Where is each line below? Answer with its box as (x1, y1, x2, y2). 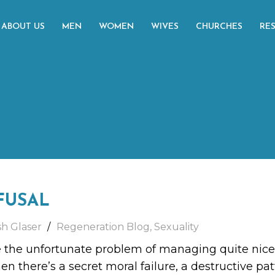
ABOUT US (1, 22, 45, 32)
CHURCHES (196, 22, 242, 32)
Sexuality (154, 221, 199, 233)
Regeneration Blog (56, 221, 150, 233)
